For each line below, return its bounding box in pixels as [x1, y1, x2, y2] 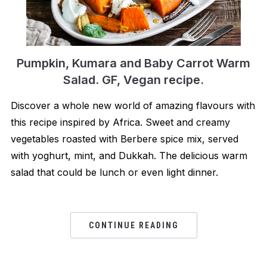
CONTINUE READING [88, 221, 179, 231]
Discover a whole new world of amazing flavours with [10, 100, 255, 112]
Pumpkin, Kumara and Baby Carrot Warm [17, 56, 250, 71]
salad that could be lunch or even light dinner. [10, 166, 224, 179]
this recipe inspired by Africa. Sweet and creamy [10, 116, 230, 129]
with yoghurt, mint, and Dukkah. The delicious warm [10, 150, 247, 162]
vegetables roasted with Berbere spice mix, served [10, 133, 238, 145]
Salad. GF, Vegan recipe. [63, 73, 204, 88]
